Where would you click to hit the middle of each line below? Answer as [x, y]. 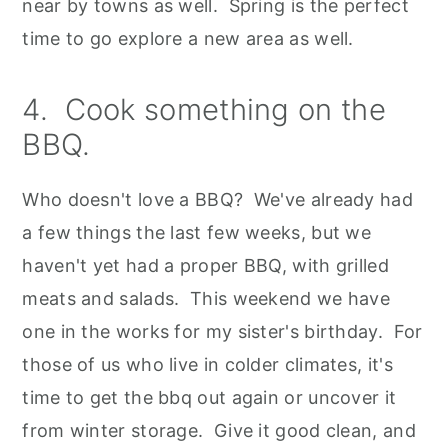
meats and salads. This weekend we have [206, 299]
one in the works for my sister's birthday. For [222, 332]
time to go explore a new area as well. [188, 39]
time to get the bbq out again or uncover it [209, 398]
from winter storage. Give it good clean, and [219, 431]
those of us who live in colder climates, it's [207, 365]
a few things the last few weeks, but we [197, 233]
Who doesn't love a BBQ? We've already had [217, 200]
